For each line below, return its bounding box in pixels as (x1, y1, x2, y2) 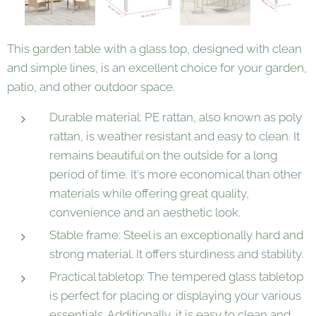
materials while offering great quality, (49, 186, 249, 200)
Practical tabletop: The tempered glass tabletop (49, 269, 303, 284)
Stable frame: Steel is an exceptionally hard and (49, 228, 303, 242)
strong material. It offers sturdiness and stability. (49, 247, 303, 261)
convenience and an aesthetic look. (49, 205, 241, 219)
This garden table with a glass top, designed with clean (7, 42, 302, 56)
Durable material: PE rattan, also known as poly (49, 110, 302, 124)
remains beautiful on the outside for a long (49, 148, 277, 162)
